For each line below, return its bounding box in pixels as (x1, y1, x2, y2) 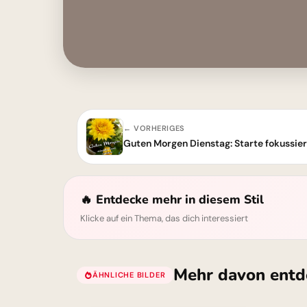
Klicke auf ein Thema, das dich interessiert (80, 212, 248, 224)
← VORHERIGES (123, 123, 185, 133)
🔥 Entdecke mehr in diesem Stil (80, 191, 264, 208)
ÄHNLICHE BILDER (92, 269, 166, 280)
